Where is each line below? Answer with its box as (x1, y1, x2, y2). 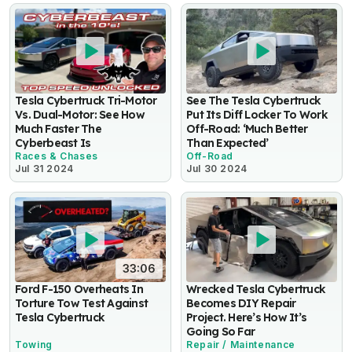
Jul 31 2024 (15, 163, 75, 175)
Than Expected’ (186, 136, 269, 151)
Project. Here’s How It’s (186, 310, 307, 325)
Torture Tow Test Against (15, 296, 148, 311)
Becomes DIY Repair (186, 296, 296, 311)
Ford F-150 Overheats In (15, 282, 143, 297)
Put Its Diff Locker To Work (186, 108, 328, 123)
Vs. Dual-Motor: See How (15, 108, 145, 123)
